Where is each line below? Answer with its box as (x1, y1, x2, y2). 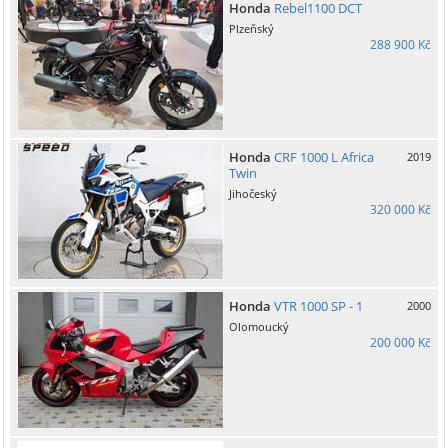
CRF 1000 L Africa (271, 147, 374, 166)
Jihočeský (229, 185, 277, 201)
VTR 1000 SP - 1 (271, 296, 363, 315)
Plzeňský (229, 21, 274, 37)
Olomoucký (229, 318, 289, 334)
